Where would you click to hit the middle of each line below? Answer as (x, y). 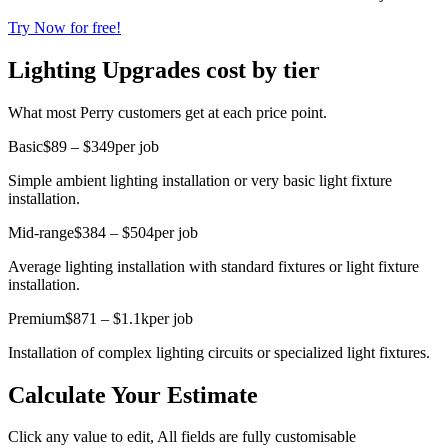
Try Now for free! (64, 27)
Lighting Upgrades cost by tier (164, 69)
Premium (36, 318)
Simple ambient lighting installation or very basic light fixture (200, 180)
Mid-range (41, 232)
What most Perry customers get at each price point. (167, 112)
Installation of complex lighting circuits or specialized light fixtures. (219, 352)
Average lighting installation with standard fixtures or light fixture (213, 266)
